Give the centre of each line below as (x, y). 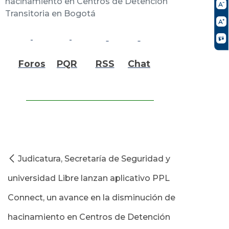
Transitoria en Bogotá (50, 13)
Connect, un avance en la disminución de (91, 197)
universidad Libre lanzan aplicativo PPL (89, 178)
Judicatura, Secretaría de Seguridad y (94, 158)
